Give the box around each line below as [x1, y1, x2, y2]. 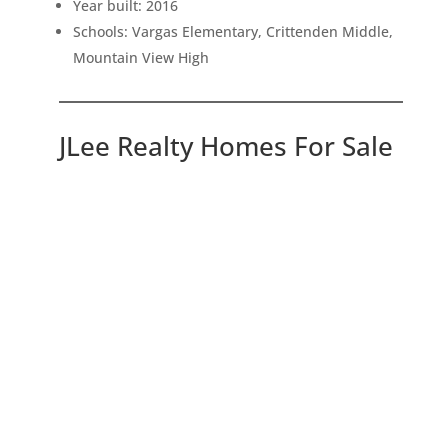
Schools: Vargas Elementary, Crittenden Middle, [72, 22, 393, 42]
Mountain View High [72, 48, 209, 68]
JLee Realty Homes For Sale [58, 128, 393, 165]
